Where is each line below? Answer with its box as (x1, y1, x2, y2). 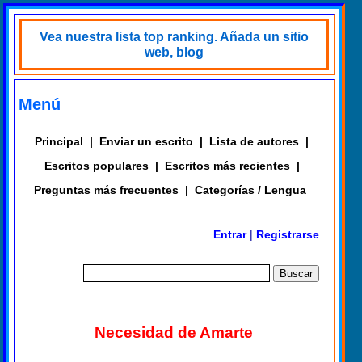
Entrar (213, 228, 247, 241)
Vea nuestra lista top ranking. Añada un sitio (40, 30, 309, 44)
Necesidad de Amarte (94, 323, 253, 341)
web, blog (145, 45, 204, 59)
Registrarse (256, 228, 320, 241)
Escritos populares (44, 159, 149, 172)
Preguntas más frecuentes (34, 183, 179, 196)
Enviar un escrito (99, 135, 194, 148)
